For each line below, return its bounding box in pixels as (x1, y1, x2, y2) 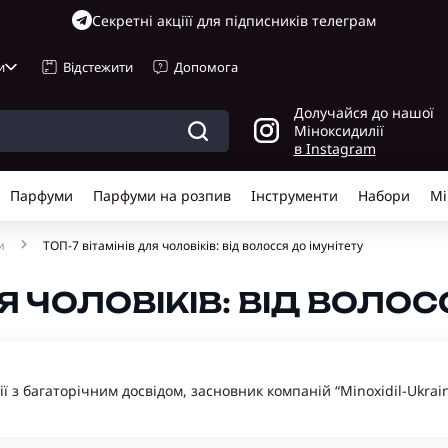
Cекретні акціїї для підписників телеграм (92, 10, 376, 30)
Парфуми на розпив (93, 186, 231, 205)
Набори (358, 186, 410, 205)
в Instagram (293, 138, 376, 158)
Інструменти (251, 186, 338, 205)
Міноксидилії (293, 120, 384, 140)
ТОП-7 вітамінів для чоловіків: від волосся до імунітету (43, 236, 363, 254)
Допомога (174, 58, 238, 76)
